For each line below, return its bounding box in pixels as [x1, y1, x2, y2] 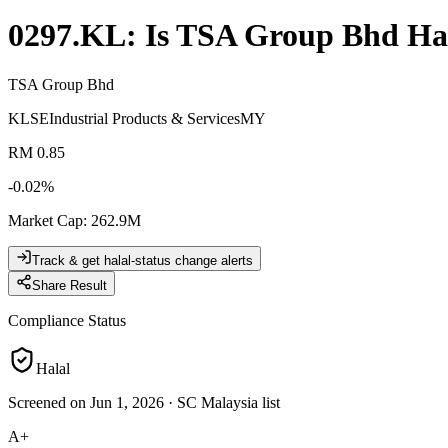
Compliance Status [8, 311, 126, 329]
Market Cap [8, 211, 83, 229]
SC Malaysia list [177, 393, 280, 411]
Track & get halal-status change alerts [32, 252, 253, 268]
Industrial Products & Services [49, 109, 240, 127]
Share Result [32, 277, 107, 293]
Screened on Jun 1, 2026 [8, 393, 164, 411]
